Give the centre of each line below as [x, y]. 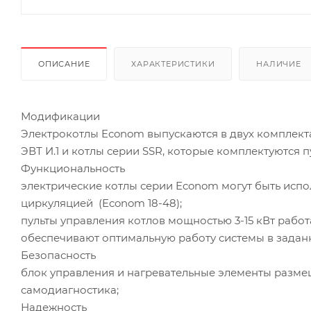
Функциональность [73, 168]
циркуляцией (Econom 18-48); [101, 203]
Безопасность [58, 255]
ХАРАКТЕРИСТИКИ [173, 64]
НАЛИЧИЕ [279, 64]
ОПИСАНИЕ [64, 64]
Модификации [60, 116]
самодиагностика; [70, 289]
